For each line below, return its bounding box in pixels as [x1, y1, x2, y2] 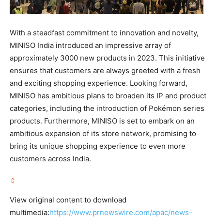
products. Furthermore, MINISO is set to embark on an [10, 116, 195, 125]
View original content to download [10, 195, 126, 204]
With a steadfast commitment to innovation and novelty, [10, 28, 199, 37]
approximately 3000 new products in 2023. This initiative [10, 53, 205, 62]
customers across [10, 154, 73, 163]
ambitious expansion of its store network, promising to [10, 129, 196, 138]
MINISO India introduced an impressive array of [10, 41, 171, 50]
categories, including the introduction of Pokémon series [10, 104, 204, 113]
